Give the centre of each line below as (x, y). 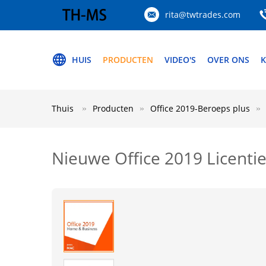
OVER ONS (228, 60)
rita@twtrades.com (203, 15)
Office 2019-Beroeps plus (200, 108)
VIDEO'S (180, 60)
